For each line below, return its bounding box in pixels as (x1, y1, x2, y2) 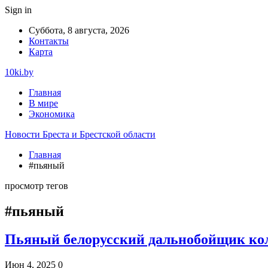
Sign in (5, 5, 32, 15)
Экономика (29, 109, 75, 119)
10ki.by (5, 67, 33, 77)
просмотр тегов (5, 181, 68, 191)
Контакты (29, 36, 69, 46)
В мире (29, 98, 58, 108)
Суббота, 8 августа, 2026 (29, 25, 129, 35)
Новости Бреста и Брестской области (5, 129, 156, 139)
